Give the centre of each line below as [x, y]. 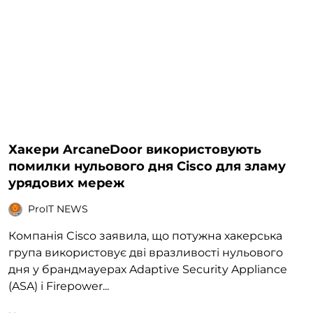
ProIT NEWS [58, 209]
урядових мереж [66, 183]
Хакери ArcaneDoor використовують [135, 149]
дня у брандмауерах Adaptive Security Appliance [148, 269]
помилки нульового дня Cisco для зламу [147, 166]
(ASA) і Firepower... [59, 286]
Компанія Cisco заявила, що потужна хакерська [145, 235]
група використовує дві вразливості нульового [146, 252]
